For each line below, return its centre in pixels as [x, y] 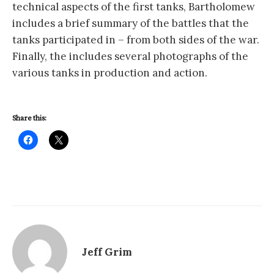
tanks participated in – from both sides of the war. [137, 40]
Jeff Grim [107, 252]
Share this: [29, 119]
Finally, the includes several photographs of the [130, 57]
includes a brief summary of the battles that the [131, 24]
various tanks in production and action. [110, 73]
